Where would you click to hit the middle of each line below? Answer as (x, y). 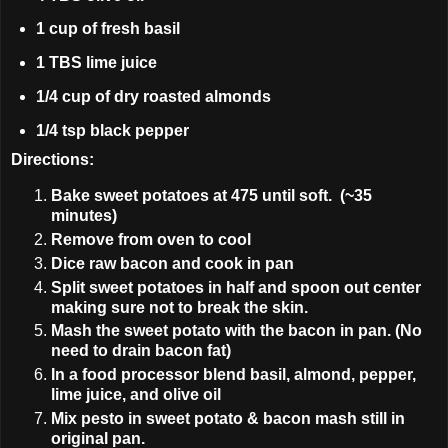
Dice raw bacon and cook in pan (172, 263)
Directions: (52, 159)
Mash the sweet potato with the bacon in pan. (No (236, 331)
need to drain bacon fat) (141, 351)
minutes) (84, 215)
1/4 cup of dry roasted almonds (153, 97)
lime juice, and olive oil (136, 395)
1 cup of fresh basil (107, 29)
